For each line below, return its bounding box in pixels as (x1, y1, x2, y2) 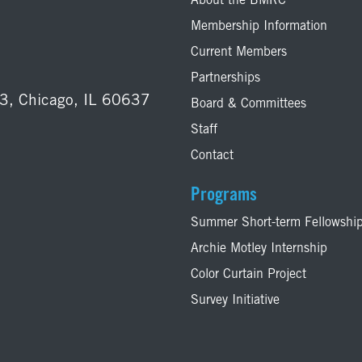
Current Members (191, 46, 287, 60)
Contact (191, 149, 234, 163)
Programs (191, 187, 257, 206)
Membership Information (191, 20, 327, 34)
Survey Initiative (191, 294, 280, 308)
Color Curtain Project (191, 268, 306, 282)
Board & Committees (191, 98, 306, 112)
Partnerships (191, 72, 260, 86)
